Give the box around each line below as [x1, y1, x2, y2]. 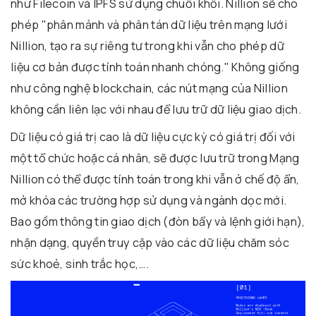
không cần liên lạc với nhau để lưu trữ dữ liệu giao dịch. [11, 102, 302, 118]
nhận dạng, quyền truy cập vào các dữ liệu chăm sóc [11, 235, 289, 251]
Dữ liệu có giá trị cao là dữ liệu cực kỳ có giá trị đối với [11, 129, 296, 145]
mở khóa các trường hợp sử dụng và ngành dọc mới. [11, 193, 287, 209]
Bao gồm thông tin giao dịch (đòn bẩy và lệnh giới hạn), [11, 214, 305, 230]
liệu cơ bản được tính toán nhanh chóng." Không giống [11, 59, 300, 75]
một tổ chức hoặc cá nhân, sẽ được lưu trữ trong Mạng [11, 150, 300, 166]
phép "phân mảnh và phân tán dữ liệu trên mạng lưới [11, 17, 287, 33]
